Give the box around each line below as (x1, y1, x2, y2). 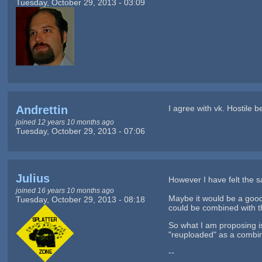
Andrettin (15, 103, 68, 116)
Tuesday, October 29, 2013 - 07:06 (15, 126, 145, 136)
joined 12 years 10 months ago (15, 118, 114, 126)
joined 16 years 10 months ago (15, 187, 114, 195)
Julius (15, 172, 50, 185)
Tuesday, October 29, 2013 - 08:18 (15, 195, 145, 205)
